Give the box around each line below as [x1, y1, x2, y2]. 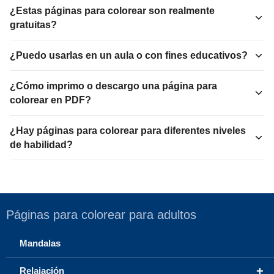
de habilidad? [10, 139, 73, 150]
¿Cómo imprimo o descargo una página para [10, 81, 217, 92]
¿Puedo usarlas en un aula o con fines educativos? [10, 50, 248, 61]
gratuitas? [10, 20, 57, 31]
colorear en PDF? [10, 95, 91, 106]
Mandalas [20, 238, 61, 249]
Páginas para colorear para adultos [6, 208, 196, 222]
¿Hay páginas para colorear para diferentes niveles [10, 125, 246, 136]
